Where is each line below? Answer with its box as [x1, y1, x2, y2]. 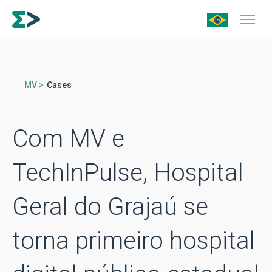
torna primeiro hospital [12, 226, 255, 255]
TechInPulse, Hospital [12, 158, 243, 187]
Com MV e [12, 124, 124, 153]
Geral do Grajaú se [12, 192, 208, 221]
